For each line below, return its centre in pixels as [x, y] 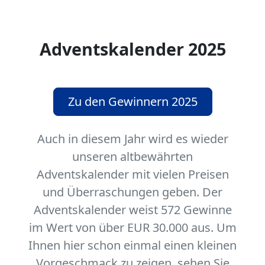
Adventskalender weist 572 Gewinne [132, 209]
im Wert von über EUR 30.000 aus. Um [132, 227]
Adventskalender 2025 [132, 49]
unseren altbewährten [132, 156]
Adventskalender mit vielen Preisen [132, 174]
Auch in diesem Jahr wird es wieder [132, 138]
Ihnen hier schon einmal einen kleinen [132, 245]
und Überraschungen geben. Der [132, 192]
